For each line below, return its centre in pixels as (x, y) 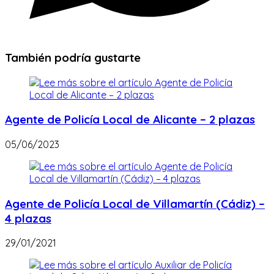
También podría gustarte (73, 57)
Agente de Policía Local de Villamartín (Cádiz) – (135, 203)
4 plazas (28, 218)
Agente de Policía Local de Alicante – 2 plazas (130, 120)
